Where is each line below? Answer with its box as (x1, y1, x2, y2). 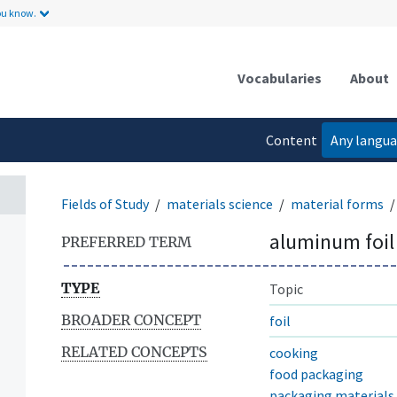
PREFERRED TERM (61, 232, 191, 251)
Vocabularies (237, 68, 322, 87)
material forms (291, 194, 384, 213)
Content (266, 130, 318, 149)
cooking (269, 343, 318, 362)
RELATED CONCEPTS (61, 342, 207, 361)
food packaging (269, 364, 363, 383)
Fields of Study (61, 194, 149, 213)
